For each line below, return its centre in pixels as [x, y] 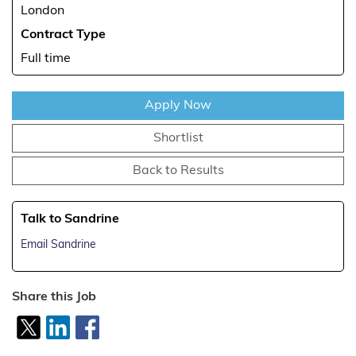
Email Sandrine [58, 245]
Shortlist [178, 138]
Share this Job [54, 297]
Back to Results [178, 171]
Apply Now [178, 106]
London [43, 11]
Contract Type [63, 35]
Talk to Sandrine [70, 219]
